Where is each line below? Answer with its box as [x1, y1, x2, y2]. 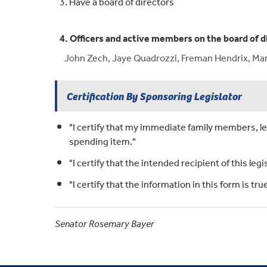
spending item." [69, 133, 136, 152]
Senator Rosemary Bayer [55, 215, 154, 234]
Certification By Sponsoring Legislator [67, 88, 242, 104]
